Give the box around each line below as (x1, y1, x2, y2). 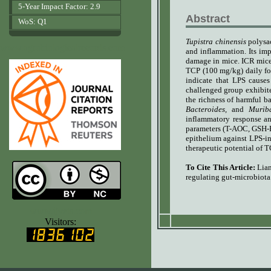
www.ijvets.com (29, 206, 92, 216)
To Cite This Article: (186, 162, 258, 172)
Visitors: (45, 217, 76, 227)
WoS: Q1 (18, 17, 47, 26)
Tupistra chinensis (186, 36, 246, 46)
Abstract (186, 12, 239, 25)
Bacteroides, (186, 104, 227, 114)
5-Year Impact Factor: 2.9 (18, 2, 100, 11)
